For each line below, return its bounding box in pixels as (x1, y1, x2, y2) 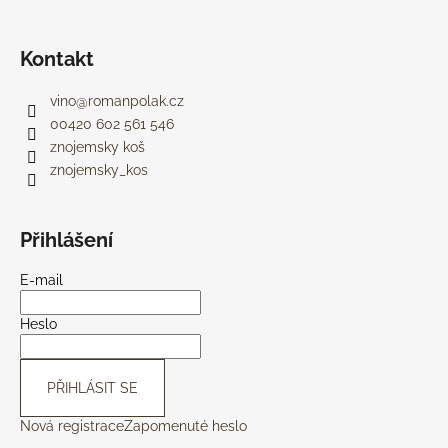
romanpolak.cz (88, 92, 184, 109)
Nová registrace (20, 417, 124, 434)
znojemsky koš (50, 138, 145, 155)
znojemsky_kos (50, 161, 148, 178)
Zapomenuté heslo (124, 417, 247, 434)
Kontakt (20, 46, 94, 71)
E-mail (20, 271, 63, 288)
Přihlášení (20, 227, 113, 252)
